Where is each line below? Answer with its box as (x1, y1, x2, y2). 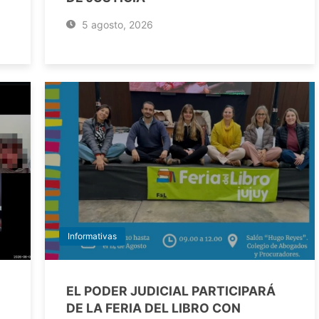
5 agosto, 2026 (78, 19, 153, 31)
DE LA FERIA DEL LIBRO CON (66, 300, 241, 316)
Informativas (68, 231, 117, 242)
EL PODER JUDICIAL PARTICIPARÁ (66, 283, 276, 299)
